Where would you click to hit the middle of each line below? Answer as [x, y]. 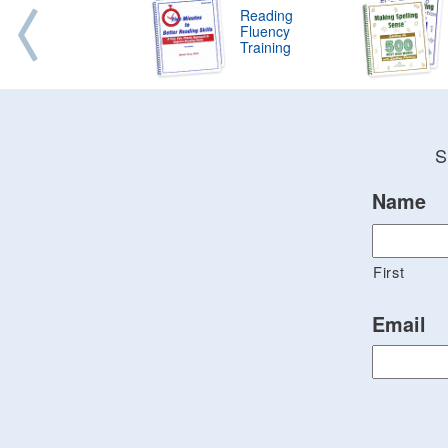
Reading [266, 15]
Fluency [264, 31]
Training [265, 47]
